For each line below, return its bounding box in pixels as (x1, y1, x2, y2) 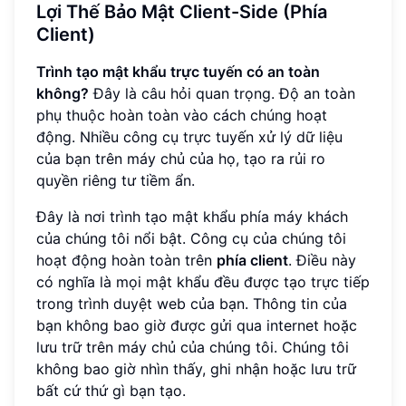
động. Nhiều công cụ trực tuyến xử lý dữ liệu (36, 127, 343, 146)
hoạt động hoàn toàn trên (36, 250, 217, 269)
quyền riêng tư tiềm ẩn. (36, 170, 195, 189)
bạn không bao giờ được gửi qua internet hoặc (36, 315, 357, 334)
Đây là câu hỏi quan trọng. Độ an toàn (89, 83, 355, 102)
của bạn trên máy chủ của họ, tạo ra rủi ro (36, 149, 325, 168)
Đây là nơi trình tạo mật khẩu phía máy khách (36, 207, 348, 226)
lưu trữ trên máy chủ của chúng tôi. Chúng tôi (36, 337, 349, 356)
